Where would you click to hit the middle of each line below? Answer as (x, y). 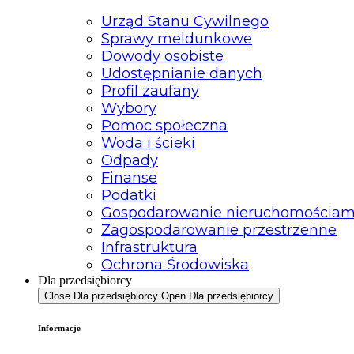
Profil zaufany (150, 90)
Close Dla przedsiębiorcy (101, 296)
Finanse (129, 177)
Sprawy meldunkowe (177, 38)
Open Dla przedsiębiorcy (217, 296)
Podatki (129, 195)
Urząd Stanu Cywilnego (185, 21)
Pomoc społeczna (164, 125)
